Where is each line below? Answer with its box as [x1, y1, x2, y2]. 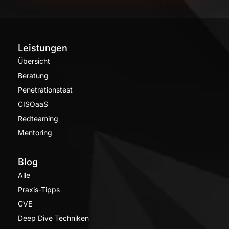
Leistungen [18, 42, 67, 53]
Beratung [18, 71, 49, 80]
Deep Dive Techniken [18, 213, 89, 222]
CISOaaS [18, 99, 48, 108]
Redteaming [18, 113, 58, 123]
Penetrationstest [18, 85, 73, 94]
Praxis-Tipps [18, 185, 60, 194]
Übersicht [18, 56, 50, 65]
